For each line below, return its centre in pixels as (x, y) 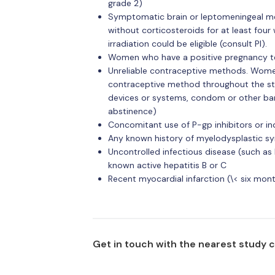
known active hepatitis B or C (167, 165)
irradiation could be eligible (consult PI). (187, 44)
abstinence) (132, 111)
